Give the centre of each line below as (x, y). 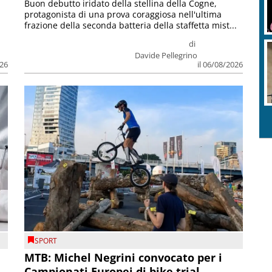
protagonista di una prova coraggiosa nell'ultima (123, 14)
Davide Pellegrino (166, 55)
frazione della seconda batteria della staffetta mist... (131, 25)
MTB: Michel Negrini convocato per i (124, 257)
